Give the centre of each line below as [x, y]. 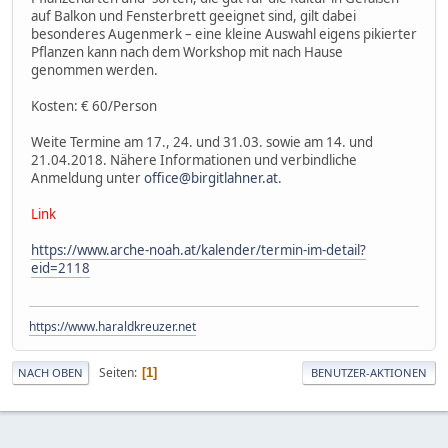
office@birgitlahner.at [211, 177]
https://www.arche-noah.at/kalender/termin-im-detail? [198, 249]
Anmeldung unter [87, 177]
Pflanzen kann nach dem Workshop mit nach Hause [187, 51]
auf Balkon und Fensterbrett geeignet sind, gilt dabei [193, 15]
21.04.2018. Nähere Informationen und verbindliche [194, 159]
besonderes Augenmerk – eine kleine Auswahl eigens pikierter [224, 33]
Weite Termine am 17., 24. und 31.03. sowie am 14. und [202, 141]
